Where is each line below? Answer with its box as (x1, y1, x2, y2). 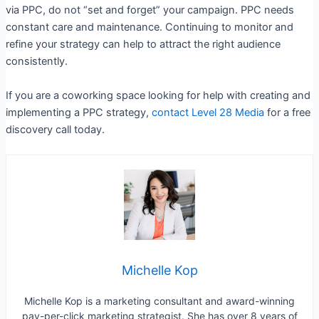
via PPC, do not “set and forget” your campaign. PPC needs (5, 4, 294, 17)
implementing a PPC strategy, (5, 105, 152, 119)
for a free (263, 105, 310, 119)
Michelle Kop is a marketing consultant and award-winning (24, 295, 295, 308)
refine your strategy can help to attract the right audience (5, 38, 281, 51)
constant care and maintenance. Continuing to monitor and (5, 21, 293, 34)
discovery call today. (5, 122, 105, 136)
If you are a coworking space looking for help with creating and (5, 88, 310, 102)
